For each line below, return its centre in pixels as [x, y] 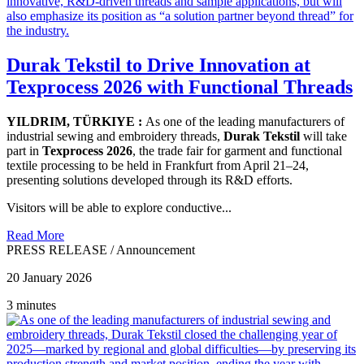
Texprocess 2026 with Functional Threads [180, 87]
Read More [35, 235]
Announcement [156, 249]
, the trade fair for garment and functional [237, 150]
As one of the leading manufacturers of [245, 121]
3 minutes [31, 305]
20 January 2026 [49, 277]
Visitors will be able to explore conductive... [119, 207]
